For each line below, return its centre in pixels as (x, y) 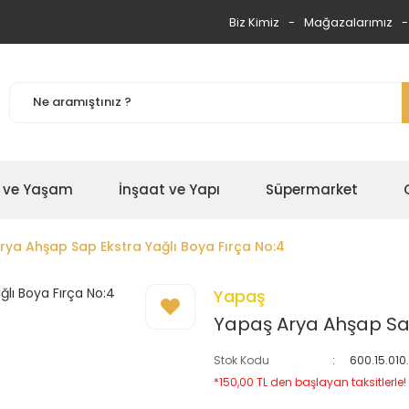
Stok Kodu (241, 360)
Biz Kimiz (254, 22)
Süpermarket (312, 189)
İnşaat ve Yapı (169, 189)
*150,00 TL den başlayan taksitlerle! (310, 382)
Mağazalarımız (348, 22)
